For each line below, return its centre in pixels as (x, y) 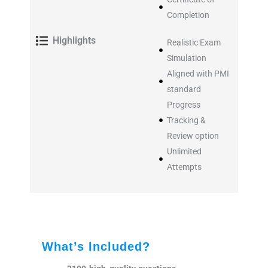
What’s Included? (96, 246)
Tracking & (186, 120)
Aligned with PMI (198, 73)
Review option (193, 135)
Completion (188, 15)
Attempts (184, 167)
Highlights (74, 40)
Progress (183, 104)
